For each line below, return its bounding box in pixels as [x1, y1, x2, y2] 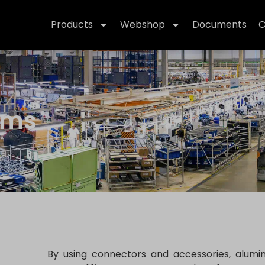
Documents [192, 18, 247, 32]
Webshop [120, 18, 166, 32]
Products [51, 18, 93, 32]
